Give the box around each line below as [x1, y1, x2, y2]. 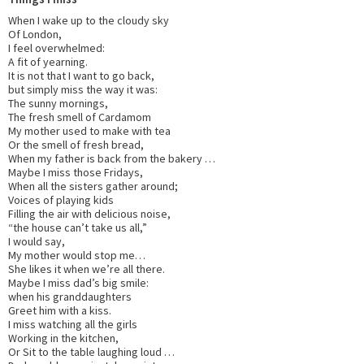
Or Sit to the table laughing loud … [8, 344, 175, 359]
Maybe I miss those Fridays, [8, 164, 143, 180]
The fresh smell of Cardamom [8, 109, 151, 124]
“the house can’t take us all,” [8, 219, 147, 235]
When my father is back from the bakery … [8, 150, 215, 166]
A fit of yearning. [8, 54, 88, 69]
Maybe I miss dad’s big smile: [8, 275, 149, 290]
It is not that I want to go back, [8, 67, 154, 83]
